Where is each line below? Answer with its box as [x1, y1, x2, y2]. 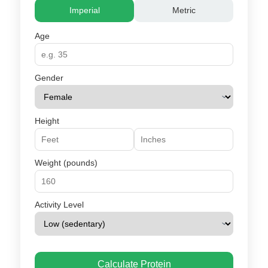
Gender [35, 73, 63, 83]
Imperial [69, 5, 100, 16]
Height [35, 116, 59, 126]
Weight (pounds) [35, 158, 98, 168]
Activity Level [35, 200, 84, 210]
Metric [172, 5, 196, 16]
